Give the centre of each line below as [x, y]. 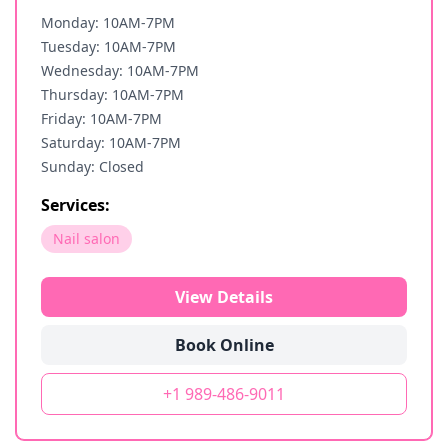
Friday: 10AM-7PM [101, 118]
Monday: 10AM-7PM [108, 22]
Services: [75, 205]
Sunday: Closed [92, 166]
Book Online [224, 345]
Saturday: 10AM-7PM [111, 142]
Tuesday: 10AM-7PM [108, 46]
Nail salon [86, 238]
